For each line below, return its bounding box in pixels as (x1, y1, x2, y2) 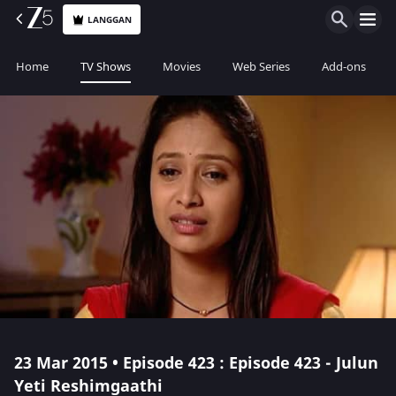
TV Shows (80, 58, 131, 75)
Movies (163, 58, 201, 75)
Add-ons (322, 58, 366, 75)
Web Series (232, 58, 290, 75)
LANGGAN (88, 12, 133, 27)
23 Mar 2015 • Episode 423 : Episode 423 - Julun (14, 352, 378, 375)
